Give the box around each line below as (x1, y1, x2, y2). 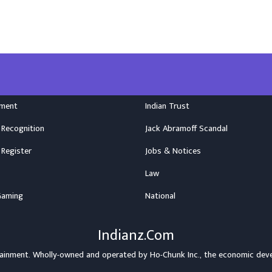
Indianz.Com (98, 223, 174, 248)
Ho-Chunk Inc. (150, 248, 200, 263)
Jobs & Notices (145, 144, 201, 159)
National (145, 189, 175, 204)
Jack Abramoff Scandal (145, 121, 228, 137)
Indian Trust (145, 99, 189, 114)
